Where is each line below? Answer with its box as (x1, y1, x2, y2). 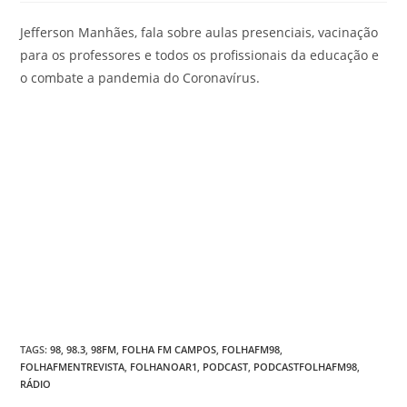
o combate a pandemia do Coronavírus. (20, 69, 261, 86)
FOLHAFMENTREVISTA (20, 359, 125, 373)
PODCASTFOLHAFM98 (253, 359, 358, 373)
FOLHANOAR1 (130, 359, 198, 373)
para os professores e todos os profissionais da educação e (20, 46, 380, 64)
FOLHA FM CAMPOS (122, 342, 217, 356)
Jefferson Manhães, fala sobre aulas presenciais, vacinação (20, 24, 379, 41)
